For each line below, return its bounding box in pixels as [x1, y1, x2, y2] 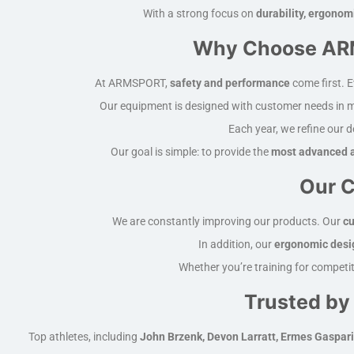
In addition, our [198, 238, 274, 250]
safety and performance [170, 77, 290, 89]
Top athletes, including [28, 330, 140, 343]
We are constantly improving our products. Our [111, 215, 343, 228]
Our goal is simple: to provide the [110, 145, 271, 158]
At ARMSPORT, [95, 77, 170, 89]
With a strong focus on [142, 7, 256, 20]
